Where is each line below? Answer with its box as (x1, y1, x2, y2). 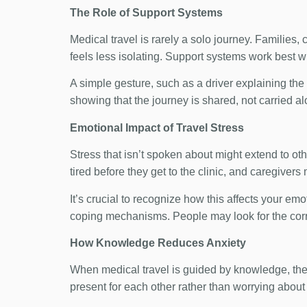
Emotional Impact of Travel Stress (70, 121, 244, 134)
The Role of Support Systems (70, 6, 223, 19)
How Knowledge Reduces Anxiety (70, 237, 246, 249)
